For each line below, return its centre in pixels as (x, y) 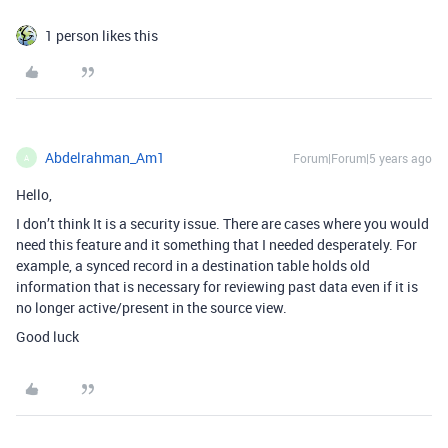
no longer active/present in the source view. (151, 307)
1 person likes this (101, 35)
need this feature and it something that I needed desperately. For (216, 244)
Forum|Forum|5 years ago (362, 158)
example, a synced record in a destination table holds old (193, 265)
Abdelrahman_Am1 (105, 157)
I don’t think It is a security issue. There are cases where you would (222, 223)
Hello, (34, 194)
